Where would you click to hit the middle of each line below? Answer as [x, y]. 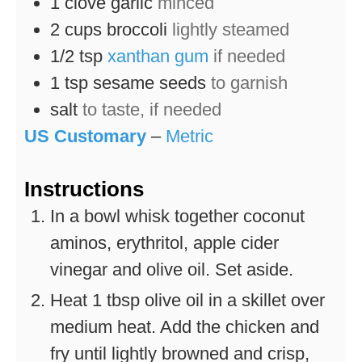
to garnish [249, 83]
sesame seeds [149, 83]
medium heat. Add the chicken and [185, 327]
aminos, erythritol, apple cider [164, 243]
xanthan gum [158, 57]
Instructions [84, 189]
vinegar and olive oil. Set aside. [172, 270]
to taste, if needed [152, 110]
